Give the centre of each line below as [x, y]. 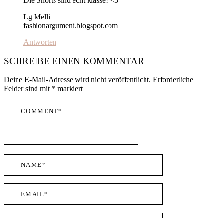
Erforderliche [173, 80]
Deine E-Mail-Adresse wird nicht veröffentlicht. [77, 80]
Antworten [40, 42]
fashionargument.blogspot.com [71, 25]
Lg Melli [37, 17]
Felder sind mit [28, 89]
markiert [69, 89]
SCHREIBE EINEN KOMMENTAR [74, 61]
